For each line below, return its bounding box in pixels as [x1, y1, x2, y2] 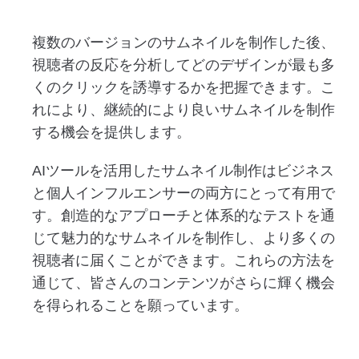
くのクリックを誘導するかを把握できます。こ [32, 79, 335, 95]
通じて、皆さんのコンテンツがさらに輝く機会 [32, 275, 335, 291]
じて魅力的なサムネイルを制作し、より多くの [32, 230, 335, 246]
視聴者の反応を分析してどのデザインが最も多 [32, 57, 335, 73]
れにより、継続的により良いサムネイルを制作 [32, 102, 335, 118]
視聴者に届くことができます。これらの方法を [32, 252, 335, 268]
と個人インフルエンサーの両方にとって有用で [32, 185, 335, 201]
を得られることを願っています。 [32, 297, 248, 313]
